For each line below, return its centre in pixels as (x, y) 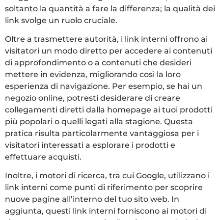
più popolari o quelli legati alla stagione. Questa (99, 121)
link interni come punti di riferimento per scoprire (104, 188)
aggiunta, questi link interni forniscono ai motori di (106, 211)
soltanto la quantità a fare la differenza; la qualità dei (110, 8)
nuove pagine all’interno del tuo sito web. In (92, 199)
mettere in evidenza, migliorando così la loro (93, 74)
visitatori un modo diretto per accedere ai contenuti (109, 51)
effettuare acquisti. (43, 157)
